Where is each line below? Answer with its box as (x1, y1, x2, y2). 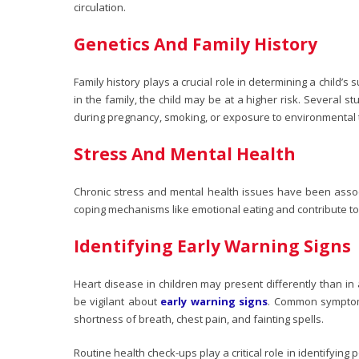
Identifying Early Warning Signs (74, 234, 351, 257)
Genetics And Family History (74, 32, 317, 55)
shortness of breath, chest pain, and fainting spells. (74, 311, 324, 326)
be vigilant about (74, 293, 161, 309)
